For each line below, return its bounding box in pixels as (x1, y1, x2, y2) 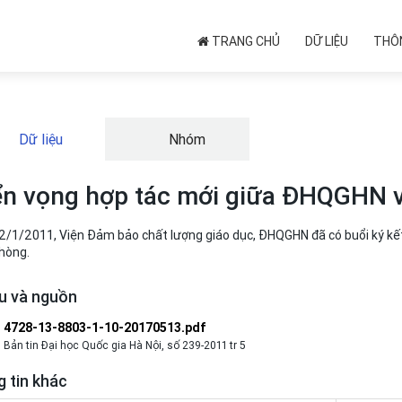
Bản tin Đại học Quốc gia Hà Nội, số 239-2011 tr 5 (4, 338, 246, 352)
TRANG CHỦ (209, 33, 280, 49)
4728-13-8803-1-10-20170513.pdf (4, 319, 206, 336)
